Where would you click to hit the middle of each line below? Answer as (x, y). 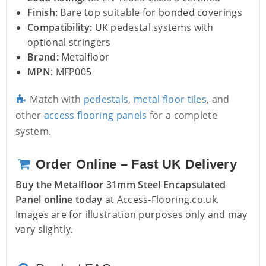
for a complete (182, 115)
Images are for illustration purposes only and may (132, 215)
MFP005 (72, 72)
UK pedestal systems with (153, 28)
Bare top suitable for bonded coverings (150, 13)
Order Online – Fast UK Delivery (134, 164)
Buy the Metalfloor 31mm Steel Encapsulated (121, 185)
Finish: (43, 13)
